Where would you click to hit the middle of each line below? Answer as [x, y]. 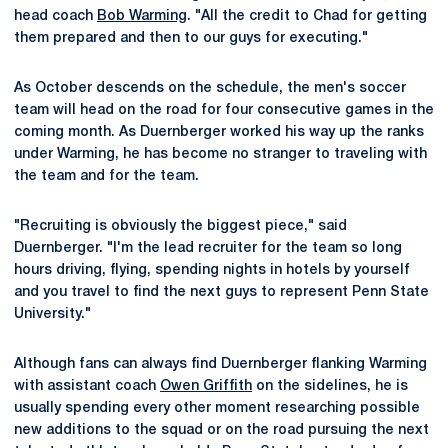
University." [52, 314]
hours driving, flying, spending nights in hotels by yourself [212, 270]
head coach [55, 16]
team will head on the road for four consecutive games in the [224, 110]
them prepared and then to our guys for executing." [191, 38]
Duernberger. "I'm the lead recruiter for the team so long [208, 248]
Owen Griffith [206, 386]
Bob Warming [142, 16]
